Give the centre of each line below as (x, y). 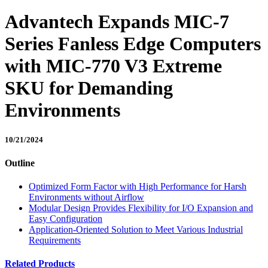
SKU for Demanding (89, 88)
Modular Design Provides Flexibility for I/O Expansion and (141, 208)
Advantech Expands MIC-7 (117, 22)
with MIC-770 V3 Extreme (113, 66)
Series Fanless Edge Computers (133, 44)
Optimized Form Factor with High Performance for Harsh (138, 187)
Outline (20, 163)
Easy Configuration (66, 219)
